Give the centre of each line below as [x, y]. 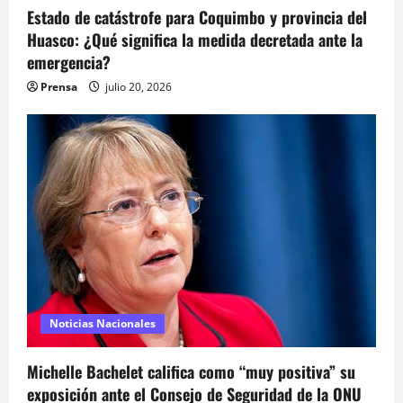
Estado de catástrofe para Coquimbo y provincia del [197, 18]
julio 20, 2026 [137, 87]
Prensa [59, 87]
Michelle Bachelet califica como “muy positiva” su [191, 372]
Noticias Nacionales [103, 324]
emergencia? [69, 63]
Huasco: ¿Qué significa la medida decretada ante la [195, 40]
